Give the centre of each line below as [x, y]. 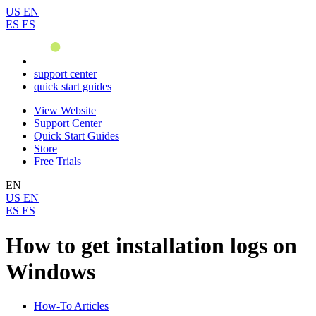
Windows [50, 271]
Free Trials [57, 162]
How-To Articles [71, 306]
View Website [65, 111]
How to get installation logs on [151, 245]
